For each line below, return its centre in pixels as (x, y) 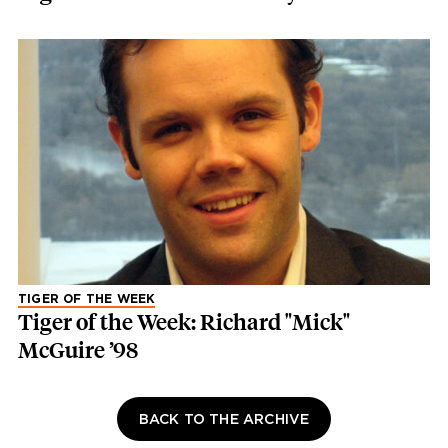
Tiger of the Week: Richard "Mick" (184, 323)
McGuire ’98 (78, 351)
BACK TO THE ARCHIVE (224, 420)
